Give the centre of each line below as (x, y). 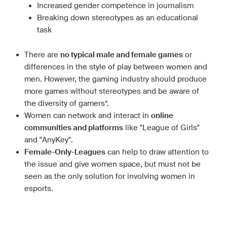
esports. (39, 188)
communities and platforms (74, 128)
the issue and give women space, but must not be (112, 164)
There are (42, 55)
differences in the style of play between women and (116, 67)
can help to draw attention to (157, 152)
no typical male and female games (122, 55)
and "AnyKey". (49, 140)
